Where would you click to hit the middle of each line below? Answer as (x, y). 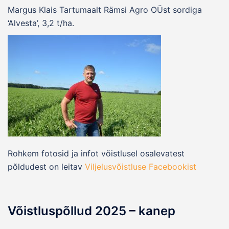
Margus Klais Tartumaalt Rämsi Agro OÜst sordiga (105, 9)
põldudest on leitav (46, 166)
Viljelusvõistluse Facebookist (141, 166)
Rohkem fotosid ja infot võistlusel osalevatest (96, 153)
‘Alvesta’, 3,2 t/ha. (41, 23)
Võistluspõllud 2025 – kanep (91, 211)
